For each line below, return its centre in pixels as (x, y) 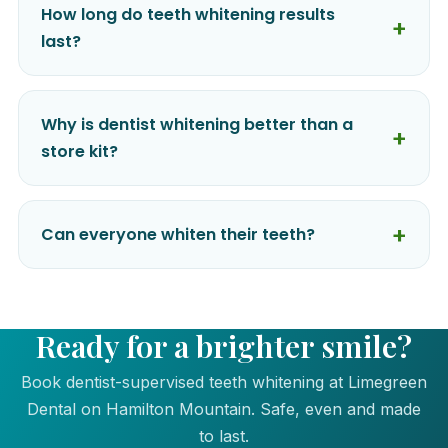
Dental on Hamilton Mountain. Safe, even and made (224, 409)
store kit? (79, 152)
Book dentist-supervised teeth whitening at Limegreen (224, 382)
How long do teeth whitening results (188, 15)
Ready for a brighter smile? (224, 346)
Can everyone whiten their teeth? (178, 235)
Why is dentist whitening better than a (197, 125)
